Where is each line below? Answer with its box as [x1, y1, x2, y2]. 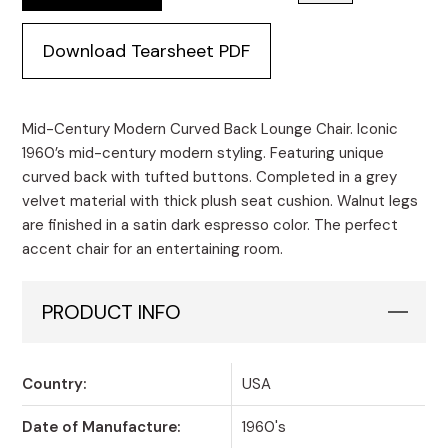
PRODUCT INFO [42, 299, 182, 326]
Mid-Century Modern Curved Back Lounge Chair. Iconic [22, 119, 399, 140]
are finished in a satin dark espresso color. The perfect [22, 215, 399, 236]
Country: [22, 374, 87, 395]
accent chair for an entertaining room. [22, 239, 284, 260]
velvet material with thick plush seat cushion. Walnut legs [22, 191, 419, 212]
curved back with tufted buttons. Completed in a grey [22, 167, 398, 188]
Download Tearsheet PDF [43, 39, 251, 64]
